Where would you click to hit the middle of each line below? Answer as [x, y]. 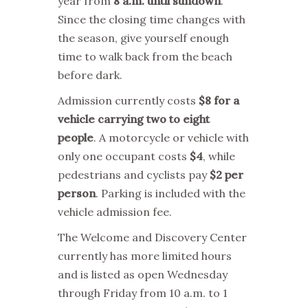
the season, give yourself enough [143, 37]
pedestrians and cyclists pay [134, 174]
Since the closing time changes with [152, 19]
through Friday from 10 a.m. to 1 [143, 293]
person [77, 193]
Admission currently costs [128, 100]
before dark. [90, 75]
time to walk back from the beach [145, 56]
